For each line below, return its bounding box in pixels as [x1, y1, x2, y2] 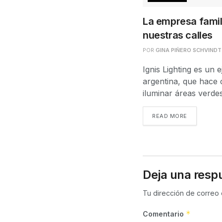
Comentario [143, 210, 186, 219]
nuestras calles [143, 29, 213, 42]
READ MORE [152, 112, 187, 120]
